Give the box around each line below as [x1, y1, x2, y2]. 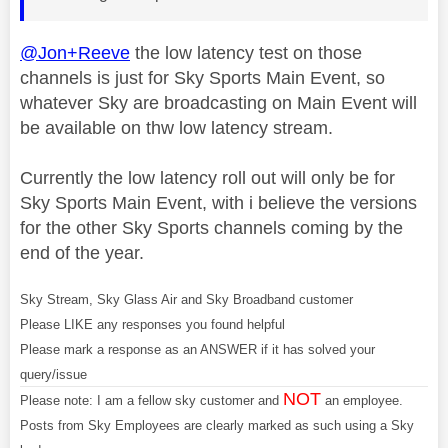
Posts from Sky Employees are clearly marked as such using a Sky [20, 418, 414, 434]
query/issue [20, 367, 87, 383]
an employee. [321, 393, 403, 409]
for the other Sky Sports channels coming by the [20, 218, 403, 239]
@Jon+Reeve [20, 43, 130, 64]
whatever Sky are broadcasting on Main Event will [20, 93, 417, 114]
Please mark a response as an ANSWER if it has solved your [20, 342, 375, 358]
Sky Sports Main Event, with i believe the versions [20, 193, 417, 214]
